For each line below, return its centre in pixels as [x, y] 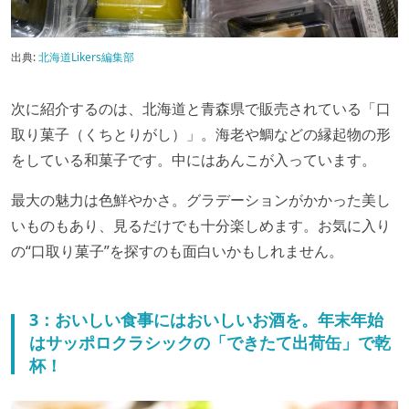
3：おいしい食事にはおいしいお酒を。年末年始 [206, 320]
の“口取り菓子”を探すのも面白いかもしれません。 [177, 251]
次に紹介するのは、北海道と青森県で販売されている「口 [201, 109]
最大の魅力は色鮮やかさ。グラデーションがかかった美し [201, 200]
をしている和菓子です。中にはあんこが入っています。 [194, 160]
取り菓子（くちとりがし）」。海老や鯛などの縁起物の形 [201, 134]
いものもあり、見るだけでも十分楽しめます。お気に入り [201, 225]
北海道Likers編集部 [86, 57]
